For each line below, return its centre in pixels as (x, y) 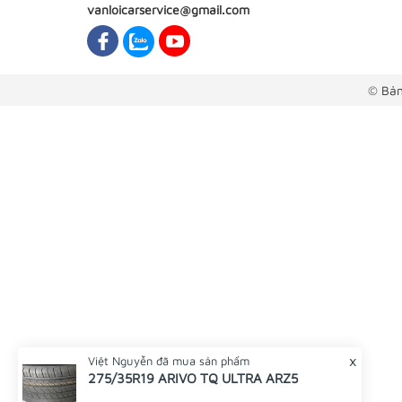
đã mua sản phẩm (201, 361)
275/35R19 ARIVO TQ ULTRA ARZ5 (193, 378)
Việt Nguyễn (120, 361)
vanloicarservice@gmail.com (168, 9)
